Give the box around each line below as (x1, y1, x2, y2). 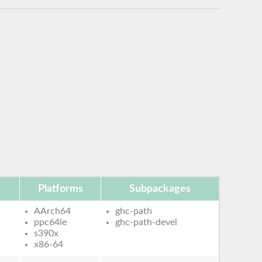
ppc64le (34, 217, 67, 227)
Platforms (37, 183, 83, 194)
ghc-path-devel (115, 217, 178, 227)
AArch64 (34, 206, 71, 216)
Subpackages (129, 183, 191, 194)
